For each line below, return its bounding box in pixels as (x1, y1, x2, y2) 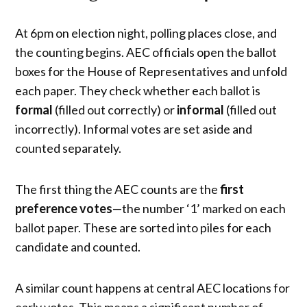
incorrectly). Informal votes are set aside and (15, 121, 253, 136)
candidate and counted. (15, 238, 141, 254)
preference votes (15, 200, 113, 216)
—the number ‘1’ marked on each (112, 200, 286, 216)
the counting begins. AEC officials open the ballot (15, 44, 278, 60)
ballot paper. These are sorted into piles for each (15, 219, 272, 235)
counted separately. (15, 140, 122, 156)
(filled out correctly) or (53, 101, 177, 117)
